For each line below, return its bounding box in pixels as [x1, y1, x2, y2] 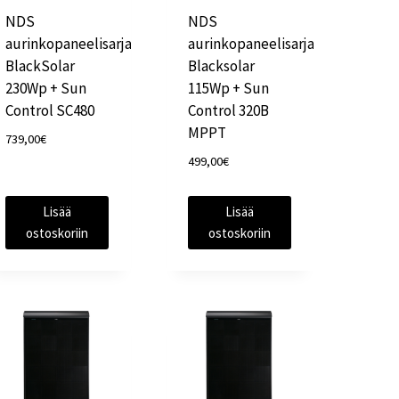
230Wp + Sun [5, 78, 87, 99]
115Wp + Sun [188, 78, 270, 99]
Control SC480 [5, 101, 95, 121]
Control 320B [188, 101, 270, 121]
